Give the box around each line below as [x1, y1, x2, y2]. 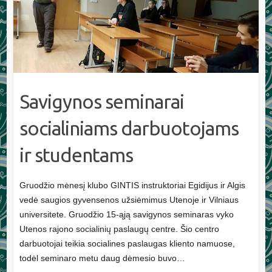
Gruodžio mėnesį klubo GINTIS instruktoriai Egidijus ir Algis [19, 180, 245, 190]
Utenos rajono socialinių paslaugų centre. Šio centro [19, 223, 219, 234]
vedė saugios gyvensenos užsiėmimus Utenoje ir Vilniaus [19, 194, 239, 205]
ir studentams [19, 143, 133, 166]
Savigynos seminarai [19, 90, 184, 112]
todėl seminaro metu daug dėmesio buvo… [19, 253, 185, 263]
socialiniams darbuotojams [19, 117, 239, 139]
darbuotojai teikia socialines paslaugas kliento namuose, [19, 238, 235, 248]
